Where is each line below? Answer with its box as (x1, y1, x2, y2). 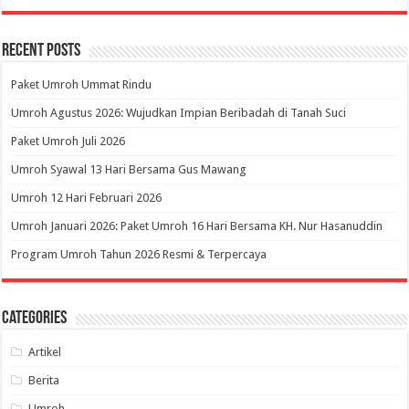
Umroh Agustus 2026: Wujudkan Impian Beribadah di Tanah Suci (11, 106, 347, 121)
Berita (28, 373, 60, 388)
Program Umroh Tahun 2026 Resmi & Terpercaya (11, 247, 267, 262)
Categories (2, 309, 68, 329)
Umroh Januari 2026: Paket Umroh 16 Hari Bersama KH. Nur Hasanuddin (11, 219, 383, 234)
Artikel (28, 345, 62, 360)
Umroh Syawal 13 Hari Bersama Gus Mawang (11, 163, 247, 177)
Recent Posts (2, 42, 81, 61)
